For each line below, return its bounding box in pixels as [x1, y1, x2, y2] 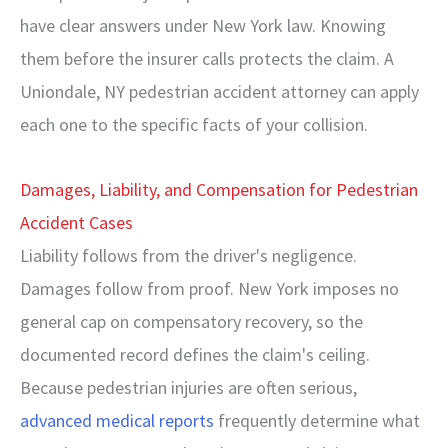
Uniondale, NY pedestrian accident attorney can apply [20, 80, 419, 103]
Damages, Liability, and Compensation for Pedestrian [20, 177, 418, 201]
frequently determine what [214, 408, 420, 432]
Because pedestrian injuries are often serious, [20, 375, 357, 399]
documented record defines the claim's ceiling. [20, 342, 370, 366]
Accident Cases [20, 210, 133, 234]
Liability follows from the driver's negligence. [20, 243, 357, 267]
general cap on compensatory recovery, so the [20, 309, 363, 333]
